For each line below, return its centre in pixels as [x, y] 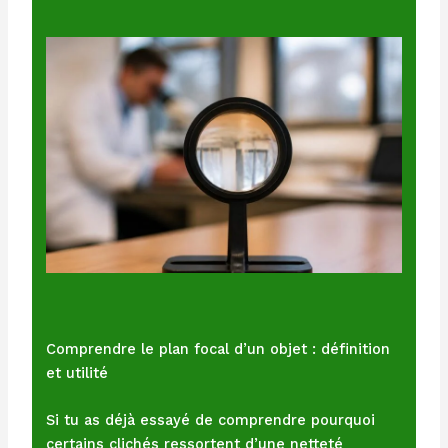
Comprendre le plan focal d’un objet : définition [218, 349]
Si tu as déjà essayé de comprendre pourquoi [211, 420]
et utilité [77, 373]
